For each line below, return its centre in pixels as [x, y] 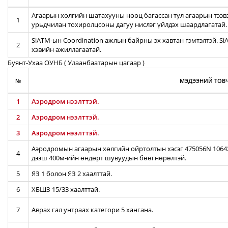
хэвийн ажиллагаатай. [66, 49]
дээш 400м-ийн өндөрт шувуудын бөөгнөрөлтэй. [109, 158]
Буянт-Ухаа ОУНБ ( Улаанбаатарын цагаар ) [76, 63]
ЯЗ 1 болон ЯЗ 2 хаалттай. [72, 174]
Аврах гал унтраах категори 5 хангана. [92, 210]
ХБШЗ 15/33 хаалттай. [66, 189]
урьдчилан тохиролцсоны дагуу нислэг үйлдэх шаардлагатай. [129, 24]
